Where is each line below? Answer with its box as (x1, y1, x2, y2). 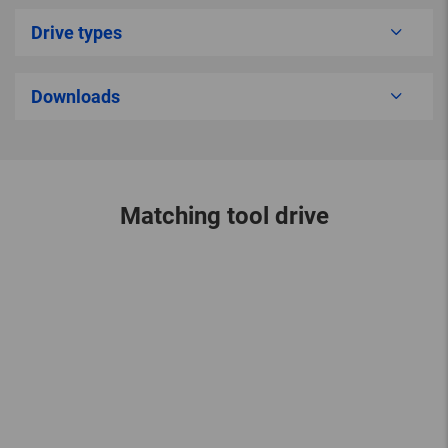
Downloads (31, 85, 120, 107)
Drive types (31, 21, 122, 43)
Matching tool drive (119, 201, 329, 230)
